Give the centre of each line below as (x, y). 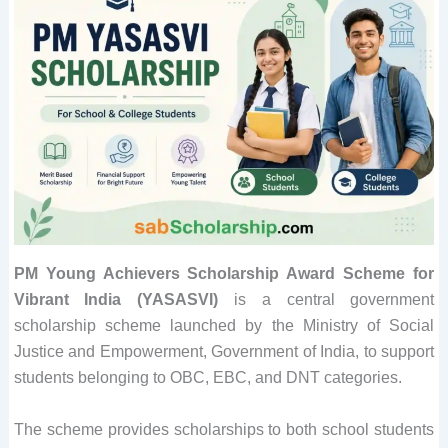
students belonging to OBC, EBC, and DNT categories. (207, 377)
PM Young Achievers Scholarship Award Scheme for (224, 273)
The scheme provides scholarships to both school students (224, 429)
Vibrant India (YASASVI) (123, 299)
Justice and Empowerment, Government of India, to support (224, 351)
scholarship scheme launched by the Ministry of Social (224, 325)
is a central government (334, 299)
